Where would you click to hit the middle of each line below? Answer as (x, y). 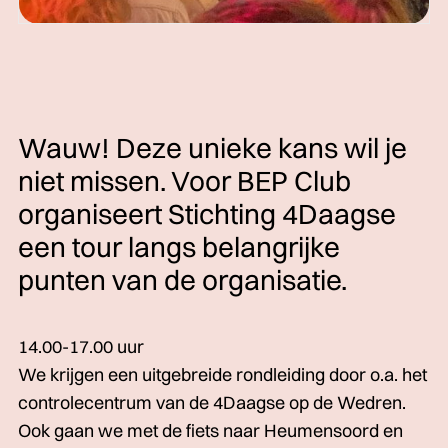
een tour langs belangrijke (179, 247)
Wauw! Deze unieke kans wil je (212, 148)
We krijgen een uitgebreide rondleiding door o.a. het (222, 374)
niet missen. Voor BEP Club (184, 181)
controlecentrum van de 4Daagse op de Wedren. (212, 402)
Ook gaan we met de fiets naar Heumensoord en (210, 430)
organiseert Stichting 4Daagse (207, 214)
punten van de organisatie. (182, 280)
